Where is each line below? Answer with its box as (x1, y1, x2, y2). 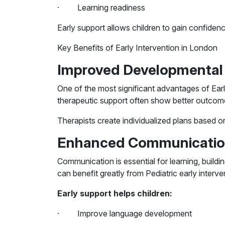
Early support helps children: (57, 188, 172, 198)
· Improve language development (57, 208, 192, 218)
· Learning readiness (57, 3, 145, 13)
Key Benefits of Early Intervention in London (57, 43, 217, 53)
